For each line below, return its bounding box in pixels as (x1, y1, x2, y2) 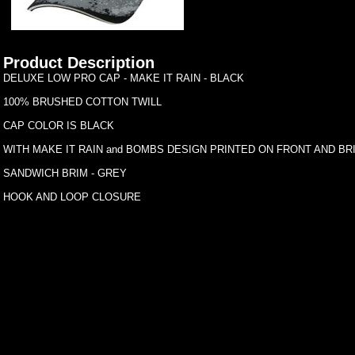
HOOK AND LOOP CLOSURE (3, 191, 141, 203)
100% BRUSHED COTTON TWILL (3, 96, 162, 108)
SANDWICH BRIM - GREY (3, 167, 127, 179)
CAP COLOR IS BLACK (3, 120, 114, 132)
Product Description (3, 54, 155, 71)
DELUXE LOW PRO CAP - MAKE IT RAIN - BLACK (3, 72, 244, 84)
